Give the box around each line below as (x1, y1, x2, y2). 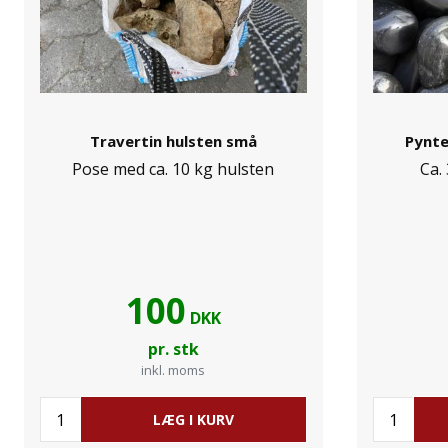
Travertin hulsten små (89, 131, 257, 151)
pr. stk (147, 338, 199, 360)
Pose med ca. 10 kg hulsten (72, 158, 275, 180)
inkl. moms (141, 361, 206, 379)
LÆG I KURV (152, 410, 234, 429)
